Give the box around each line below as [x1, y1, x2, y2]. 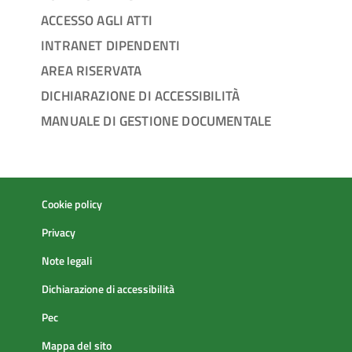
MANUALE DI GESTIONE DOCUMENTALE [41, 109, 272, 131]
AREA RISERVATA [41, 59, 142, 81]
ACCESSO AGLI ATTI [41, 9, 152, 31]
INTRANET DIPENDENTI [41, 34, 181, 56]
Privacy [42, 223, 75, 241]
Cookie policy [42, 195, 102, 213]
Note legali [42, 251, 92, 269]
